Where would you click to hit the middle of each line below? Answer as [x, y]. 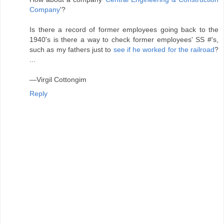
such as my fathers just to [71, 50]
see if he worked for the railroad [164, 50]
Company [45, 10]
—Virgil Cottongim [58, 80]
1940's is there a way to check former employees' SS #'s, [124, 40]
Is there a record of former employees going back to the [124, 30]
